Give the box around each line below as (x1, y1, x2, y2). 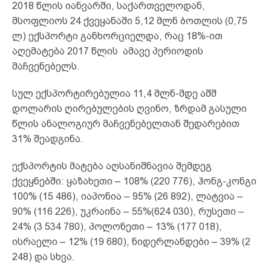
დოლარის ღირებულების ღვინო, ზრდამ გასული (12, 103, 247, 114)
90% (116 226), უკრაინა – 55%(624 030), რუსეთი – (12, 206, 244, 217)
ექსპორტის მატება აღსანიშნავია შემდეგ (12, 160, 212, 171)
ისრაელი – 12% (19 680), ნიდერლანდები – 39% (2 (12, 236, 250, 247)
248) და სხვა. (12, 251, 75, 262)
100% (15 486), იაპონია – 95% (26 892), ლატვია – (12, 191, 243, 201)
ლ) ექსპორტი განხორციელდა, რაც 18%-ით (12, 30, 223, 41)
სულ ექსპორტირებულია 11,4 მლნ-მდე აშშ (12, 88, 217, 99)
